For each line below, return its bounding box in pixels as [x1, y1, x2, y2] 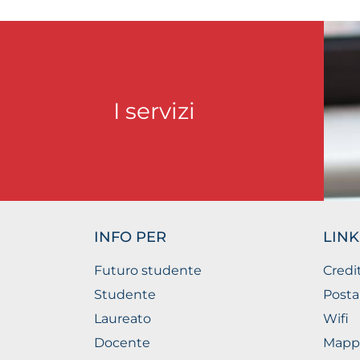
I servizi [112, 96, 195, 125]
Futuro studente [94, 263, 202, 278]
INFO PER [94, 228, 166, 246]
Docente [94, 335, 150, 350]
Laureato [94, 311, 151, 326]
